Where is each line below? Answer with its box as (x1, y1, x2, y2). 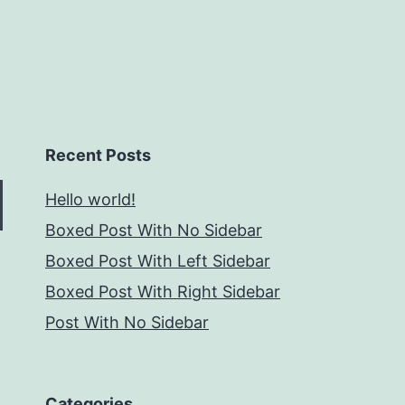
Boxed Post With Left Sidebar (45, 251, 270, 271)
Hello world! (45, 190, 136, 210)
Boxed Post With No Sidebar (45, 221, 262, 240)
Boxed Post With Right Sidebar (45, 282, 280, 302)
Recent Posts (45, 146, 151, 165)
